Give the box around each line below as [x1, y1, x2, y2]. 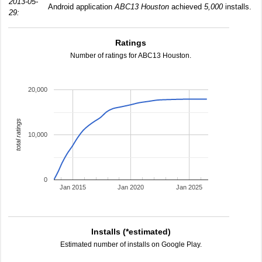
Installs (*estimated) [91, 227, 171, 236]
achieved [169, 2, 204, 11]
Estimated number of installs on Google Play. [60, 240, 202, 249]
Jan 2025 [176, 184, 203, 191]
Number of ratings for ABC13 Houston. [70, 51, 192, 60]
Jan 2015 [59, 184, 86, 191]
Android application [48, 2, 115, 11]
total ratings [14, 118, 22, 151]
